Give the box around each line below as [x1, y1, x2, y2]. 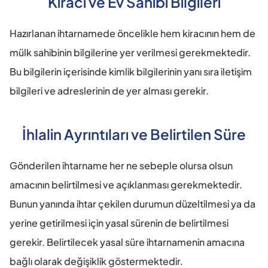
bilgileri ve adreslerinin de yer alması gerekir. [10, 84, 209, 97]
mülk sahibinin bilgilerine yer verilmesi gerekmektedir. [10, 45, 251, 59]
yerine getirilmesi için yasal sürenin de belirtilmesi [10, 216, 229, 229]
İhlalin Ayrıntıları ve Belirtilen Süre [22, 124, 246, 143]
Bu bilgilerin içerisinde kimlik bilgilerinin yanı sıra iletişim [10, 65, 252, 78]
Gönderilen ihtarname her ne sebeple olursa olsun [10, 159, 233, 172]
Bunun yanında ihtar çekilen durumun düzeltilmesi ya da [10, 197, 255, 210]
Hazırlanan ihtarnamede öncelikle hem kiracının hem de [10, 26, 255, 39]
